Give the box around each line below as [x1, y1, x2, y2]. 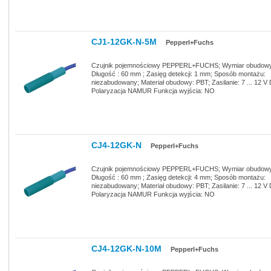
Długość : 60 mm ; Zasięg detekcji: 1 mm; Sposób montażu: [91, 70, 266, 77]
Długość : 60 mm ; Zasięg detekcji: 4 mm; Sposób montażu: [91, 173, 266, 181]
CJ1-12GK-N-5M [91, 37, 157, 47]
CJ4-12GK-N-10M [91, 244, 162, 253]
